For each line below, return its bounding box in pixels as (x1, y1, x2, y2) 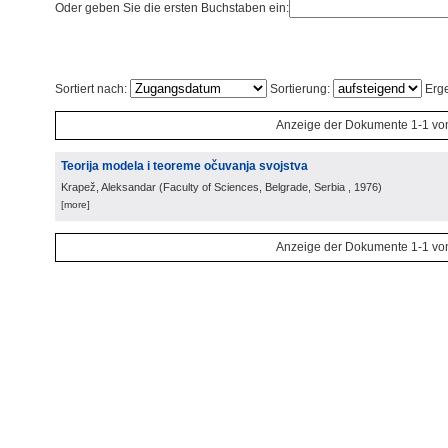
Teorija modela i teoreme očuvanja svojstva (61, 159, 308, 173)
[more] (61, 199, 90, 210)
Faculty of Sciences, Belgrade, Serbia (163, 181, 345, 193)
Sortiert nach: (55, 82, 130, 96)
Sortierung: (267, 82, 333, 96)
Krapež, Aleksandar (61, 181, 156, 193)
